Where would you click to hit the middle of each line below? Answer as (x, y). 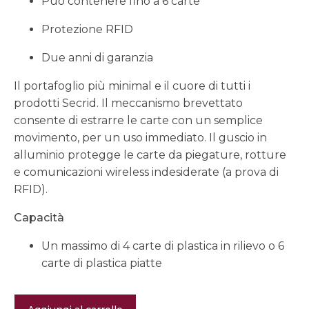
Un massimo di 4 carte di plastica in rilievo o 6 (163, 246)
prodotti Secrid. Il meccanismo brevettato (128, 103)
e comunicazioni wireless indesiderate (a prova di (146, 172)
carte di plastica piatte (102, 263)
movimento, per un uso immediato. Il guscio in (140, 138)
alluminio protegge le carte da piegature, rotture (150, 155)
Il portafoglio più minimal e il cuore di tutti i (132, 86)
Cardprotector (53, 300)
